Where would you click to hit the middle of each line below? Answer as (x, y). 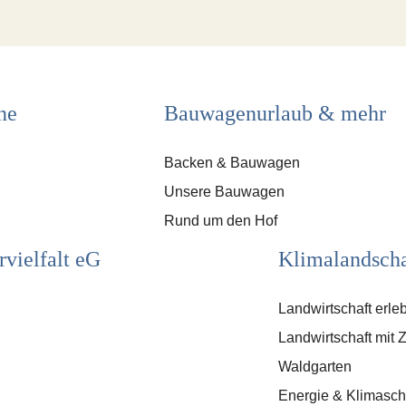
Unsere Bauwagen (225, 192)
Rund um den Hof (221, 221)
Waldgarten (315, 366)
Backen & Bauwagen (232, 163)
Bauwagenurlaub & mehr (275, 114)
